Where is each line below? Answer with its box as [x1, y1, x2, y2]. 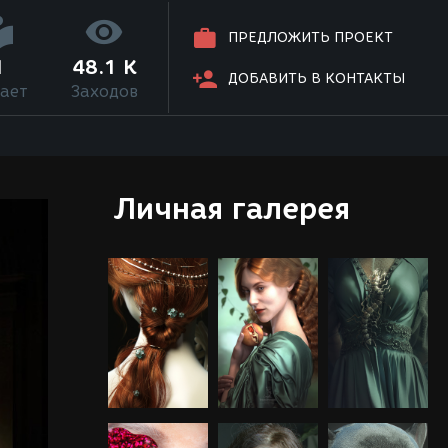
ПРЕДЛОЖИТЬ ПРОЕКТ [228, 29, 394, 47]
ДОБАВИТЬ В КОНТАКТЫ [228, 70, 406, 88]
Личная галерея [113, 191, 350, 226]
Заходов [70, 82, 138, 101]
